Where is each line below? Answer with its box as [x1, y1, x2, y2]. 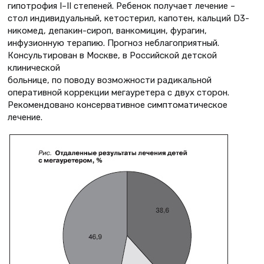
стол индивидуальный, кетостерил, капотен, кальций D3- [8, 12, 249, 24]
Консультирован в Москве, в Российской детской [8, 49, 217, 61]
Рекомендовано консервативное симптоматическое [8, 99, 227, 110]
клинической [8, 62, 60, 73]
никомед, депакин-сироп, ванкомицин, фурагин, [8, 25, 207, 36]
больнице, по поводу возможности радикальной [8, 74, 212, 85]
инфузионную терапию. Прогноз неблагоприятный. [8, 37, 219, 48]
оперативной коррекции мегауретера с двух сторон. [8, 87, 229, 98]
